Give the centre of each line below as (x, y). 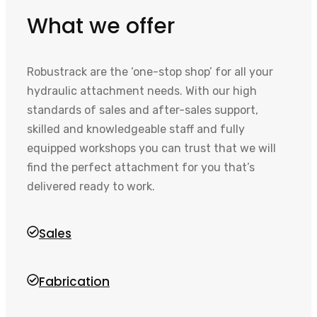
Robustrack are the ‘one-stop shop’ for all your (150, 71)
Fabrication (74, 281)
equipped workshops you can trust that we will (151, 148)
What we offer (101, 26)
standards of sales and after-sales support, (143, 110)
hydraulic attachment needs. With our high (142, 91)
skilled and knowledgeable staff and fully (136, 129)
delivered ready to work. (91, 186)
